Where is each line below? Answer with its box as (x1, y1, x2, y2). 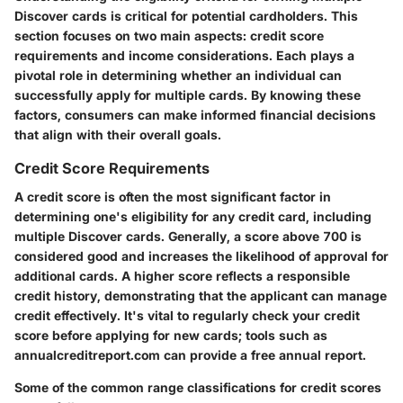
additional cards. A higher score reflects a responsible (14, 267, 350, 283)
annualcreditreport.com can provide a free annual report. (14, 346, 366, 363)
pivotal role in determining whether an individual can (14, 67, 342, 83)
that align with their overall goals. (14, 126, 221, 142)
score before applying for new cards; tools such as (14, 327, 327, 343)
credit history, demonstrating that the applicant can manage (14, 287, 387, 303)
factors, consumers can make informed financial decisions (14, 106, 376, 122)
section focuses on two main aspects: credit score (14, 27, 324, 43)
